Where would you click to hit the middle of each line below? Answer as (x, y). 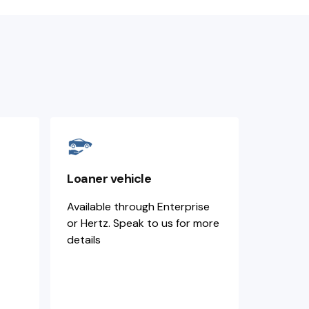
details (84, 240)
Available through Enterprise (138, 207)
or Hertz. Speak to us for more (143, 223)
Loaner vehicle (109, 179)
